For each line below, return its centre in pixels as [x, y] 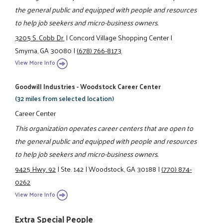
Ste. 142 [72, 169]
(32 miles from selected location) [65, 99]
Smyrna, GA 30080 [44, 50]
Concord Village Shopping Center [119, 37]
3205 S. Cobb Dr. [40, 37]
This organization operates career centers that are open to [104, 128]
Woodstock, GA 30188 [123, 169]
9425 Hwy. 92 [36, 169]
